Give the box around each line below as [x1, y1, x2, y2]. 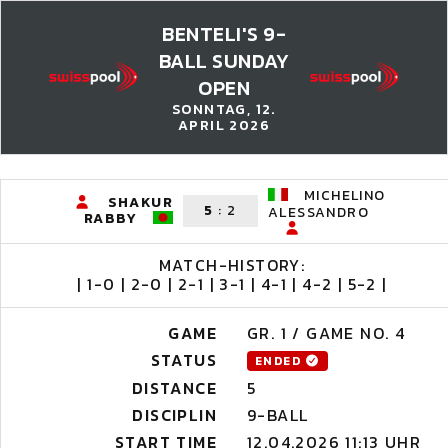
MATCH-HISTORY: [158, 253, 306, 277]
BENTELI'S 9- [162, 19, 286, 49]
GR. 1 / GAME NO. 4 [247, 321, 406, 345]
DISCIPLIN [132, 403, 217, 427]
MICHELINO [304, 185, 386, 206]
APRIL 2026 [177, 115, 270, 136]
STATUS [150, 348, 217, 372]
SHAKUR [107, 192, 173, 213]
